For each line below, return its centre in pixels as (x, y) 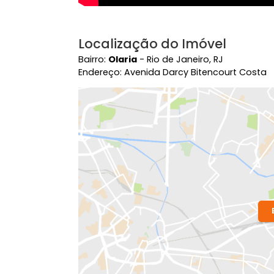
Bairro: (104, 187)
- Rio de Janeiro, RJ (200, 187)
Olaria (137, 187)
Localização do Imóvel (169, 170)
